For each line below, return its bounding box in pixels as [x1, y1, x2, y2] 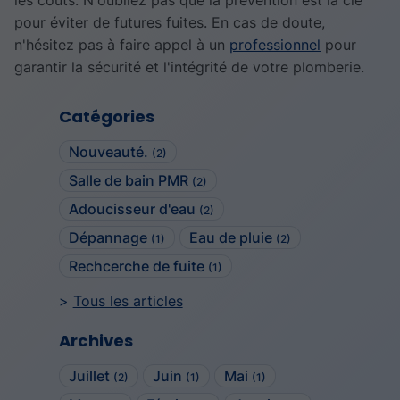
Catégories [58, 105, 154, 129]
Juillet [68, 366, 113, 385]
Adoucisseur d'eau [68, 200, 199, 219]
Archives [58, 329, 133, 352]
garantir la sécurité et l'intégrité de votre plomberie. [14, 58, 364, 77]
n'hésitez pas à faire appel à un [14, 36, 229, 54]
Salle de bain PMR [68, 171, 192, 190]
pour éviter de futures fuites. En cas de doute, [14, 13, 325, 32]
